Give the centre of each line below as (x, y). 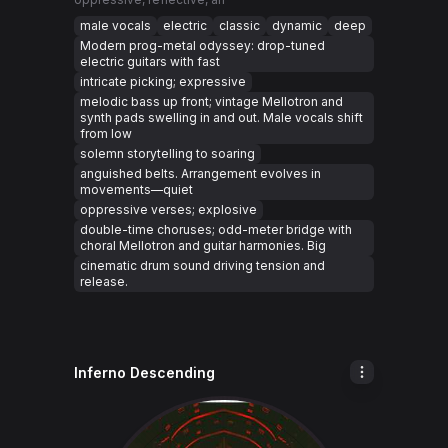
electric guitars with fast (150, 61)
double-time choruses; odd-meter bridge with (216, 229)
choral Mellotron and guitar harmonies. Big (203, 245)
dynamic (297, 25)
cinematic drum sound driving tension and (202, 265)
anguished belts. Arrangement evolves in (200, 173)
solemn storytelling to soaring (167, 153)
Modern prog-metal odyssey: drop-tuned (202, 45)
